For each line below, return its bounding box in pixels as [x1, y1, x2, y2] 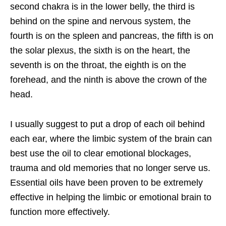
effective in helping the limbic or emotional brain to [10, 192, 211, 203]
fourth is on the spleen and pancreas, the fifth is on [10, 31, 213, 41]
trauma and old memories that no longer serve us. [10, 163, 210, 174]
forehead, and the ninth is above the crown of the [10, 75, 207, 85]
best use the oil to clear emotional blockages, [10, 148, 191, 159]
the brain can [159, 134, 212, 144]
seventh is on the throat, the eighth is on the [10, 60, 186, 71]
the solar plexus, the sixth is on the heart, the [10, 45, 190, 56]
